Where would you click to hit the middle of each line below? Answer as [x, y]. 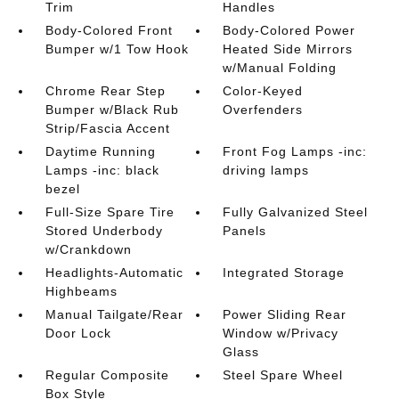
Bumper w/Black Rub [112, 109]
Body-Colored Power [289, 30]
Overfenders [263, 109]
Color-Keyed [263, 90]
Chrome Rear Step [105, 90]
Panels [245, 230]
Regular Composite [107, 375]
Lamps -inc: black [102, 170]
